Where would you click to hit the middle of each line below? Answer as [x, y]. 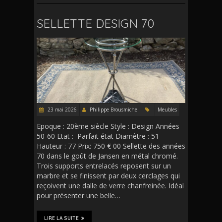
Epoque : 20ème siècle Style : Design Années [108, 126]
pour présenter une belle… [79, 195]
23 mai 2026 [61, 109]
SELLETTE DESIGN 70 [95, 23]
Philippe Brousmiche [113, 109]
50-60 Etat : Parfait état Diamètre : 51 [98, 136]
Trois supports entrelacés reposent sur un [104, 166]
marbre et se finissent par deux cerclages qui [108, 175]
